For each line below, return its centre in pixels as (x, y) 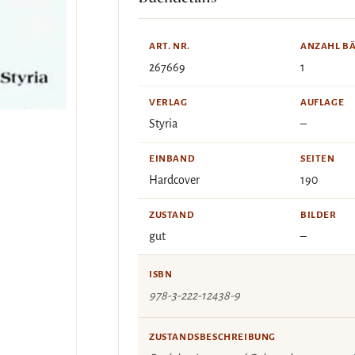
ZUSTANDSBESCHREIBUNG (212, 337)
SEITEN (318, 159)
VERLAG (168, 103)
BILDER (319, 215)
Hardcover (174, 180)
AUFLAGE (323, 103)
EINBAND (172, 159)
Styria (163, 124)
